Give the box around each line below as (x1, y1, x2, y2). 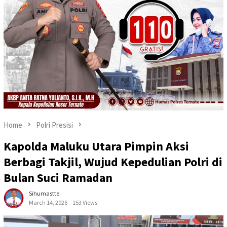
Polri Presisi (36, 120, 73, 130)
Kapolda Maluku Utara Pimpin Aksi (4, 138, 189, 155)
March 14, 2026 (29, 199, 67, 207)
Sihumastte (29, 190, 59, 198)
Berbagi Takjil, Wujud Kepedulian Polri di (4, 154, 222, 170)
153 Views (72, 199, 97, 207)
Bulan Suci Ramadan (4, 170, 112, 186)
